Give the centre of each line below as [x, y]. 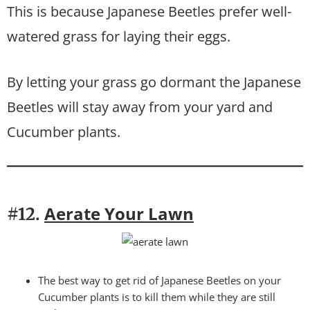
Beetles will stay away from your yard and [140, 107]
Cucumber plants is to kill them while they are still [157, 297]
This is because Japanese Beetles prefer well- [149, 11]
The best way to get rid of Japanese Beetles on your [159, 280]
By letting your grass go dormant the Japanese [154, 82]
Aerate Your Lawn [119, 213]
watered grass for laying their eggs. [119, 36]
